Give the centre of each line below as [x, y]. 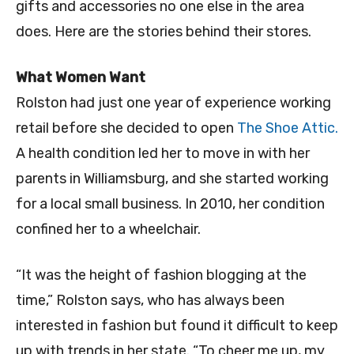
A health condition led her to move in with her [163, 154]
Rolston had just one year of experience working [173, 103]
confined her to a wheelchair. [108, 230]
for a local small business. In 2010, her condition [170, 204]
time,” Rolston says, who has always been [150, 301]
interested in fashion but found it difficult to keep [177, 326]
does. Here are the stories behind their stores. [164, 32]
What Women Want [81, 78]
